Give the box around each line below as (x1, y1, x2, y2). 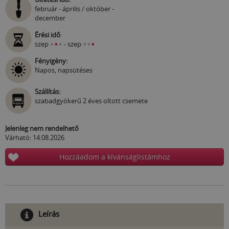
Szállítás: (35, 87, 60, 97)
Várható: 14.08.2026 (5, 133, 64, 143)
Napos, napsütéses (35, 65, 93, 75)
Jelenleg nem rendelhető (5, 124, 79, 133)
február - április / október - (35, 4, 114, 14)
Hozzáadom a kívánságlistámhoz (59, 152, 170, 162)
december (35, 13, 65, 23)
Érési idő (35, 30, 60, 40)
